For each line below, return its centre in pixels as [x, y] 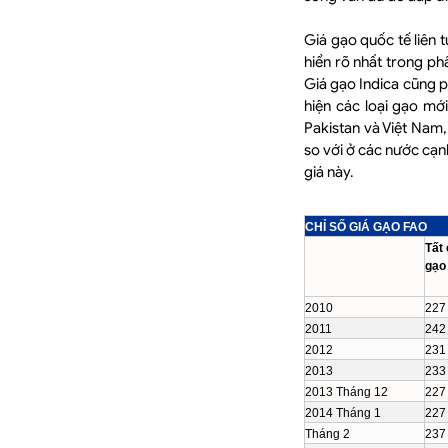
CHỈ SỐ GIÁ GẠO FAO [366, 227]
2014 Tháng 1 [343, 413]
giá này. [329, 172]
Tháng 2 [327, 434]
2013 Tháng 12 [346, 392]
